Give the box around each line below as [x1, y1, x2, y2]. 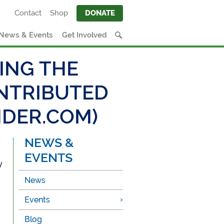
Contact [14, 8, 42, 18]
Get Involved [61, 30, 107, 39]
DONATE [84, 8, 115, 18]
